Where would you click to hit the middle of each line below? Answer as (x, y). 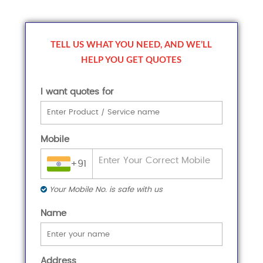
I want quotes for (77, 92)
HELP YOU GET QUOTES (131, 60)
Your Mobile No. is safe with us (104, 190)
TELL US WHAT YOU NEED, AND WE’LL (131, 45)
